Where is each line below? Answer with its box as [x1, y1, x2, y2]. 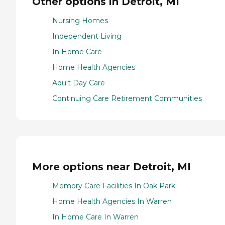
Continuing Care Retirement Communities [52, 94, 202, 103]
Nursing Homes [52, 16, 108, 26]
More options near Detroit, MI [32, 160, 191, 173]
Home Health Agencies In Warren [52, 197, 172, 206]
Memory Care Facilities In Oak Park [52, 181, 175, 191]
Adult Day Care [52, 78, 105, 88]
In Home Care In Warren [52, 212, 139, 222]
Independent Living [52, 32, 122, 41]
